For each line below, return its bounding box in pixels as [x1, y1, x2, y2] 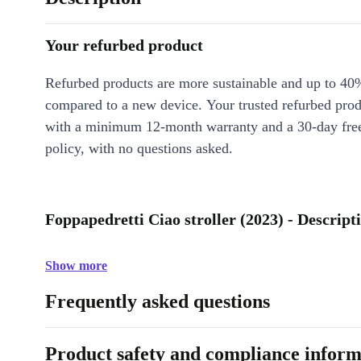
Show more [45, 259, 107, 273]
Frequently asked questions [45, 291, 270, 313]
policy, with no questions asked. [45, 140, 233, 157]
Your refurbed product [45, 36, 203, 55]
